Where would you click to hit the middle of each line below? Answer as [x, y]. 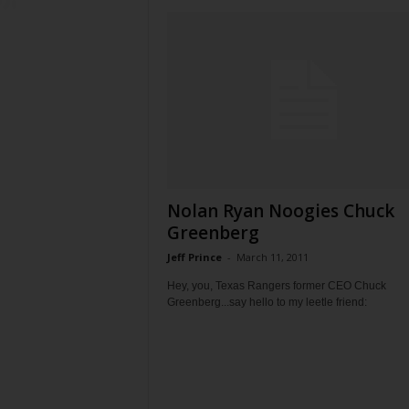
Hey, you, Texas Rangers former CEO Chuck [276, 286]
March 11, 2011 [272, 257]
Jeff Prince [194, 257]
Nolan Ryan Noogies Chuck [280, 211]
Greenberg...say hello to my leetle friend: [267, 303]
